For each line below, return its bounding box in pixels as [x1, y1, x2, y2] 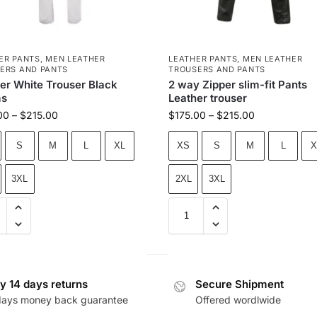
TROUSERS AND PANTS [168, 64, 265, 74]
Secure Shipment [195, 277, 284, 291]
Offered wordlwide [195, 294, 281, 306]
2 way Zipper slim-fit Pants [168, 77, 308, 91]
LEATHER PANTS [168, 53, 238, 64]
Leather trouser [168, 91, 248, 105]
